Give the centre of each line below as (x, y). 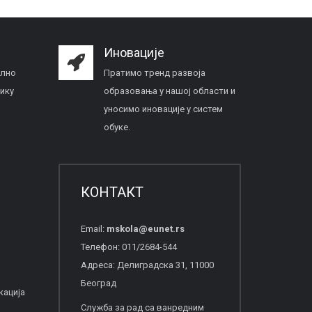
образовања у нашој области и (169, 91)
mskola (122, 229)
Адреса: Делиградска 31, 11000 (147, 265)
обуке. (117, 127)
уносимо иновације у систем (163, 109)
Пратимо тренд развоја (154, 73)
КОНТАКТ (112, 192)
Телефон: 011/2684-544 (128, 247)
